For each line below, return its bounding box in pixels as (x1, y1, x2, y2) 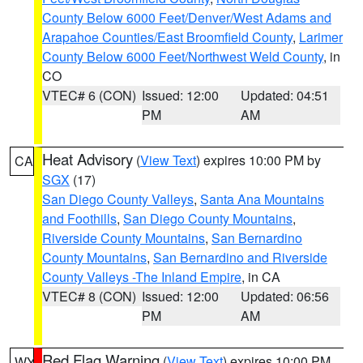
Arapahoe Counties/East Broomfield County (42, 28, 293, 46)
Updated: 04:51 (241, 86, 330, 105)
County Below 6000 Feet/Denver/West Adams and (42, 8, 331, 27)
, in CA (241, 267, 280, 286)
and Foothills (42, 209, 117, 228)
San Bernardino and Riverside (153, 248, 327, 267)
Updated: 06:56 (241, 287, 330, 305)
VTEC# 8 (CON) (42, 287, 136, 305)
